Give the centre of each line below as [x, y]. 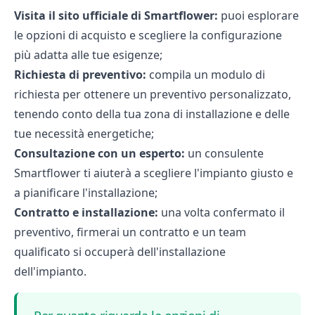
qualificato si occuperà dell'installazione [120, 252]
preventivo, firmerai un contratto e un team [130, 232]
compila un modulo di [206, 75]
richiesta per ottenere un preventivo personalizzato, [153, 94]
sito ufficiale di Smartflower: [138, 15]
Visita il [36, 15]
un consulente [224, 153]
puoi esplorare [258, 15]
